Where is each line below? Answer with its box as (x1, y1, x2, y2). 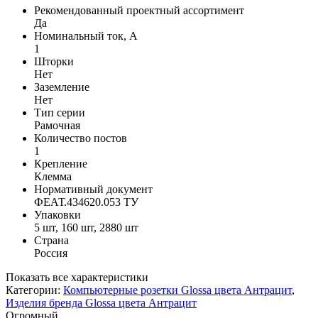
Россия (34, 246, 67, 259)
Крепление (34, 157, 87, 170)
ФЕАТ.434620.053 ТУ (34, 195, 138, 208)
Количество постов (34, 131, 127, 144)
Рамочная (34, 119, 80, 131)
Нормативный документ (34, 182, 153, 195)
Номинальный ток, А (34, 29, 138, 42)
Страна (34, 234, 69, 246)
